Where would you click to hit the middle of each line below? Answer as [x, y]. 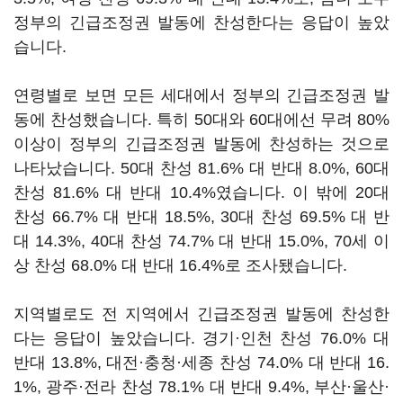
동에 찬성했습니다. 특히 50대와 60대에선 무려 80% [201, 120]
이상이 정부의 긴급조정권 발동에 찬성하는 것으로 [201, 144]
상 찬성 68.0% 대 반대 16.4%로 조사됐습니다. [180, 265]
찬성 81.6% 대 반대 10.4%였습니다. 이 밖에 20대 [201, 193]
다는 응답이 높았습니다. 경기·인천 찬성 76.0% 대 [201, 338]
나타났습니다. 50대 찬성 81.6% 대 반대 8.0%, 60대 [201, 168]
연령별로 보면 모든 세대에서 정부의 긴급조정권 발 [201, 95]
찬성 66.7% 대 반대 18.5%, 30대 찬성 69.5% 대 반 [201, 217]
